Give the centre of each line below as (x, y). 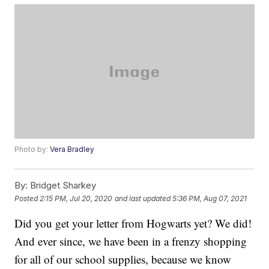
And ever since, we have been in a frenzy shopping (131, 241)
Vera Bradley (72, 150)
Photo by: (32, 150)
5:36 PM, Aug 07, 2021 (210, 198)
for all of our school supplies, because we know (123, 259)
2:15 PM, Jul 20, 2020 (76, 198)
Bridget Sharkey (62, 186)
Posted (27, 198)
